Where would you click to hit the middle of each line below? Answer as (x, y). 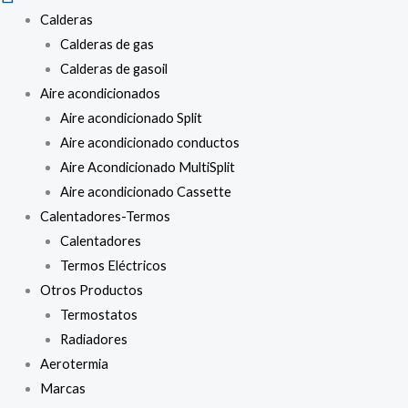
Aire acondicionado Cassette (145, 191)
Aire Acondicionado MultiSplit (147, 167)
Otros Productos (91, 290)
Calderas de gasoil (113, 68)
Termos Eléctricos (113, 265)
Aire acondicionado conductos (149, 142)
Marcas (62, 388)
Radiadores (93, 339)
